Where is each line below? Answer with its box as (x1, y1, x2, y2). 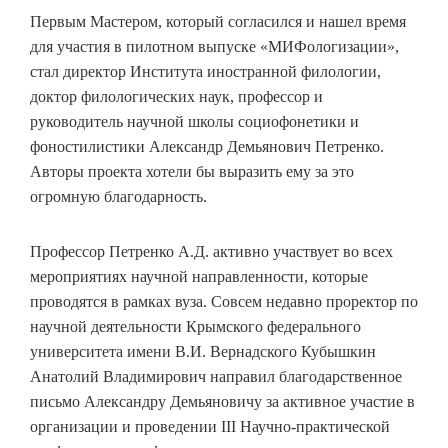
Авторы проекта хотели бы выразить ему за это (30, 163, 354, 180)
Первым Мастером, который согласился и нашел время (30, 13, 406, 30)
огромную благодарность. (30, 188, 207, 205)
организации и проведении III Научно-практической (30, 418, 390, 435)
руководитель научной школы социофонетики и (30, 113, 359, 130)
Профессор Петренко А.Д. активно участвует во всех (30, 243, 393, 260)
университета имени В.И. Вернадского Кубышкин (30, 343, 376, 360)
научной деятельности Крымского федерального (30, 318, 361, 335)
